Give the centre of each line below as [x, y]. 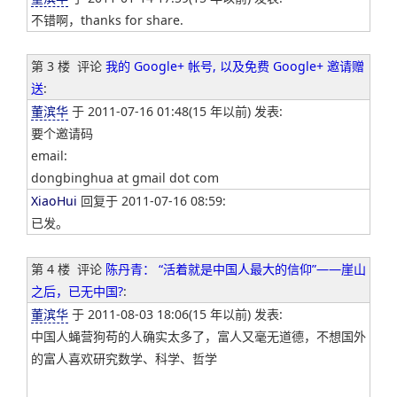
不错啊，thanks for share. [107, 20]
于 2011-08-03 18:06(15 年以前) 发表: [175, 315]
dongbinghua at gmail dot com [125, 178]
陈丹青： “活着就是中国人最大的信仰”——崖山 [236, 269]
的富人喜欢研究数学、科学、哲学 [124, 359]
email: [49, 156]
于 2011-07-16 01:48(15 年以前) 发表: [175, 112]
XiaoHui [54, 201]
